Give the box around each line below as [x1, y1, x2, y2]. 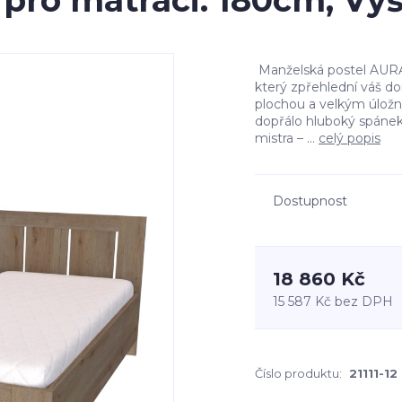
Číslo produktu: [255, 366, 342, 380]
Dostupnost [273, 193, 347, 209]
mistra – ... [255, 130, 319, 146]
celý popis [319, 130, 380, 146]
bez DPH [335, 293, 393, 310]
